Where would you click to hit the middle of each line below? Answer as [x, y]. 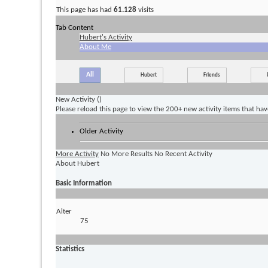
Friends [212, 75]
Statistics [70, 249]
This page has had [85, 10]
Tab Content [74, 28]
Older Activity [101, 132]
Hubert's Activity [106, 37]
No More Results [127, 154]
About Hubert [77, 163]
